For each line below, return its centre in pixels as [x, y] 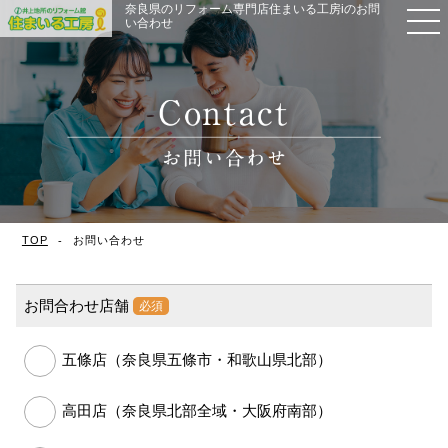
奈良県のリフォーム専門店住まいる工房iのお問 [253, 9]
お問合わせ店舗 [76, 305]
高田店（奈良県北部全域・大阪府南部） [196, 410]
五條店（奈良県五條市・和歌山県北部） [196, 359]
